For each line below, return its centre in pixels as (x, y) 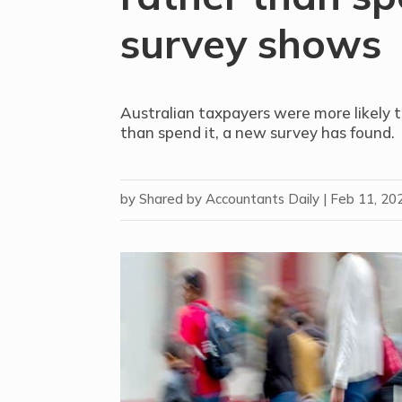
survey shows (251, 43)
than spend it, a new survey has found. (258, 132)
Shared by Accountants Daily (230, 199)
